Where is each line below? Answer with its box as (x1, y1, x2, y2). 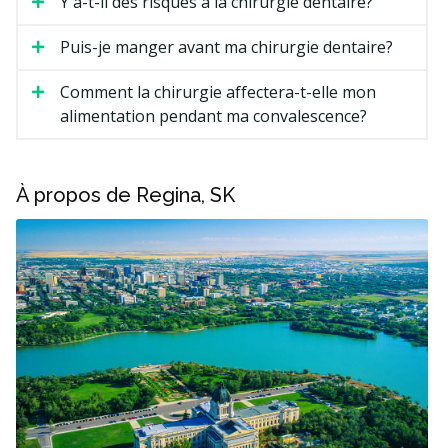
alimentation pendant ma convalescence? (60, 104, 367, 127)
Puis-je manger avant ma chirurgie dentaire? (60, 35, 393, 58)
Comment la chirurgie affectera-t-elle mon (60, 80, 376, 103)
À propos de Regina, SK (16, 182, 235, 207)
